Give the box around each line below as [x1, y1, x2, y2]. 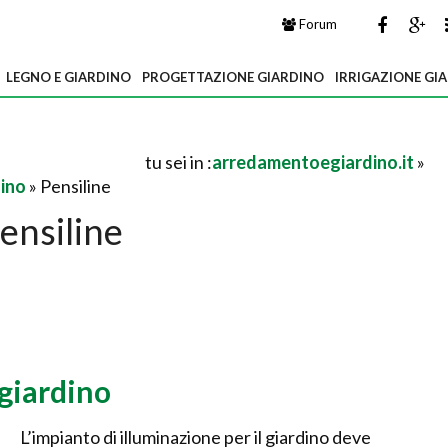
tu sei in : [145, 151, 212, 173]
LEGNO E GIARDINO [6, 69, 131, 85]
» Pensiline [26, 175, 111, 197]
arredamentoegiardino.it [212, 151, 414, 173]
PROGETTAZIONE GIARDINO [142, 69, 324, 85]
